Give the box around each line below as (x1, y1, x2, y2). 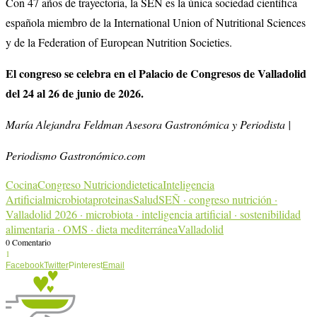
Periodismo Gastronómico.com (6, 147, 146, 163)
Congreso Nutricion (38, 176, 126, 192)
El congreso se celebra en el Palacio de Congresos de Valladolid (6, 64, 306, 81)
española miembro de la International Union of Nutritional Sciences (6, 14, 306, 30)
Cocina (6, 176, 38, 192)
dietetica (126, 176, 163, 192)
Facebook (6, 260, 44, 270)
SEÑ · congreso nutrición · (158, 191, 277, 207)
